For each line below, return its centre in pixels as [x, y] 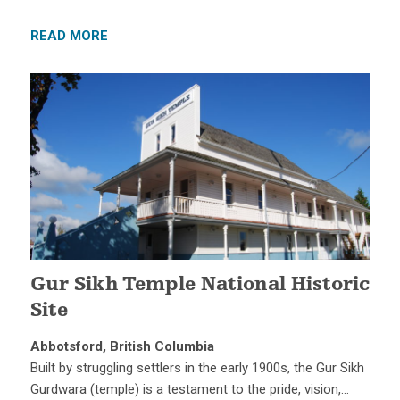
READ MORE [69, 35]
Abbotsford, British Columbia [122, 347]
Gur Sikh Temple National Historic [200, 286]
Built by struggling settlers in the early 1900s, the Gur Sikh [197, 368]
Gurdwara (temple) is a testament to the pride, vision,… [189, 390]
